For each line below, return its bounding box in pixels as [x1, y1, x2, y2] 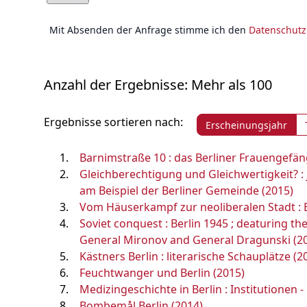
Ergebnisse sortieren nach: [44, 114, 183, 130]
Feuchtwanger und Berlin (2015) [79, 265, 245, 280]
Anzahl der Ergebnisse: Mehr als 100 [44, 75, 272, 94]
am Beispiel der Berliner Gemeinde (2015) [79, 183, 293, 198]
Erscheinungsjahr [206, 118, 287, 132]
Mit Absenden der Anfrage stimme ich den [49, 23, 249, 36]
